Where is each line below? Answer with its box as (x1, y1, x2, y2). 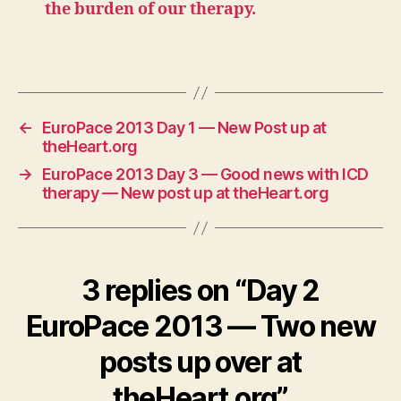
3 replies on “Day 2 (81, 273, 320, 308)
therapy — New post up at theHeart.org (41, 183, 329, 202)
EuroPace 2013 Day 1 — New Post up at (41, 118, 327, 137)
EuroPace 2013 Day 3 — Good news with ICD (41, 165, 369, 183)
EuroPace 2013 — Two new (25, 309, 376, 344)
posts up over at (99, 345, 302, 380)
